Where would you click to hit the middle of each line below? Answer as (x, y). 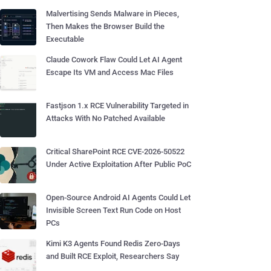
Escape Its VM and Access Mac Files (110, 72)
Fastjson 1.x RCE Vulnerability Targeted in (117, 106)
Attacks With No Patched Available (106, 118)
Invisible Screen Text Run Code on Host (113, 210)
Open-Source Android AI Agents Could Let (118, 198)
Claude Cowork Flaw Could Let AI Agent (114, 60)
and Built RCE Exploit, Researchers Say (113, 256)
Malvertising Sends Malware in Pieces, (113, 14)
